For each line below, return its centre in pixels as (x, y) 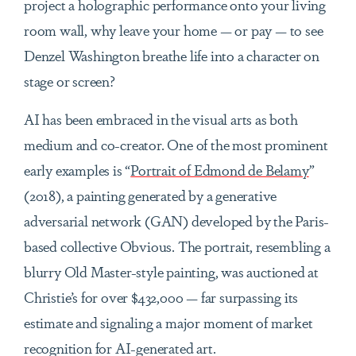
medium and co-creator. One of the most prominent (176, 144)
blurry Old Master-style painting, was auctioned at (171, 271)
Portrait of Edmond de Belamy (220, 170)
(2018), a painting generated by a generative (151, 195)
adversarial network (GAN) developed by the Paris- (177, 221)
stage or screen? (70, 81)
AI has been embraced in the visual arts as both (161, 119)
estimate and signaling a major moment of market (168, 322)
